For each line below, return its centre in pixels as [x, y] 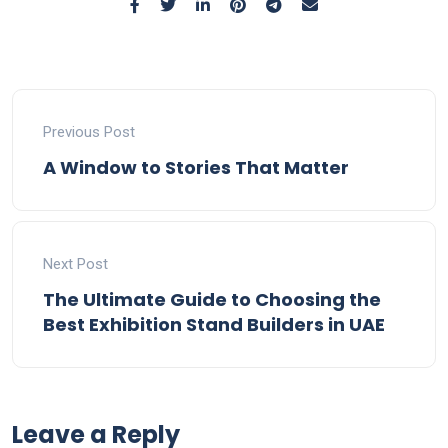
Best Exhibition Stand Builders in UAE [214, 324]
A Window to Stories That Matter [196, 167]
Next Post [75, 264]
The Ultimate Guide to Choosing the [212, 299]
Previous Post [89, 132]
